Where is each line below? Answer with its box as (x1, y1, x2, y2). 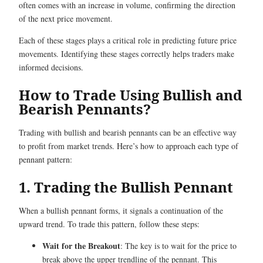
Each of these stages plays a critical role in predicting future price (19, 34, 237, 46)
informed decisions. (19, 61, 83, 73)
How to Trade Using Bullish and (19, 85, 242, 104)
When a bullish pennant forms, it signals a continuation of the (19, 204, 223, 216)
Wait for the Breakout (42, 239, 120, 252)
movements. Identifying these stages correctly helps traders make (19, 48, 234, 59)
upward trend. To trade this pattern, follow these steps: (19, 218, 200, 230)
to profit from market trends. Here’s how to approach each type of (19, 140, 238, 151)
